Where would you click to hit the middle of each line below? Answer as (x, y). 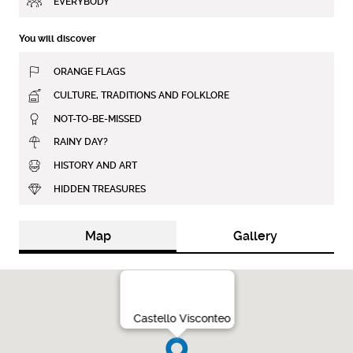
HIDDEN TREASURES (100, 190)
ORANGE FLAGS (89, 71)
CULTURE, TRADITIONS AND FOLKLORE (141, 95)
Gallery (255, 236)
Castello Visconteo (182, 319)
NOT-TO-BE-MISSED (98, 119)
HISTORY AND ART (95, 166)
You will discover (58, 38)
